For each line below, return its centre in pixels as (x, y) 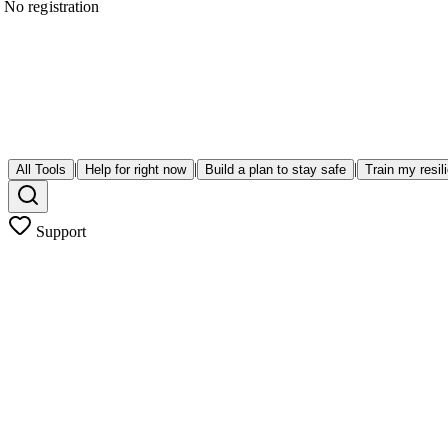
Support (59, 231)
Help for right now (135, 169)
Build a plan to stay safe (275, 169)
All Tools (41, 169)
